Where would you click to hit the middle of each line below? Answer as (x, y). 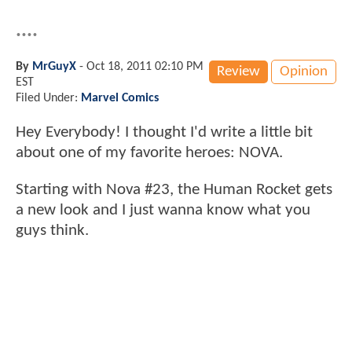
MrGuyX (54, 66)
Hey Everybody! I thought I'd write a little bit (164, 132)
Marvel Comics (120, 98)
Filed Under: (48, 98)
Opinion (304, 71)
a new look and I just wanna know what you (163, 211)
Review (238, 71)
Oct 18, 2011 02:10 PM (145, 66)
